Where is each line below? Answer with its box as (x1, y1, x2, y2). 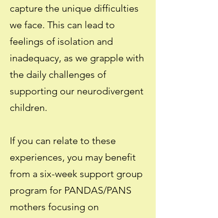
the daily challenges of (10, 69, 106, 80)
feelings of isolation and (10, 36, 113, 47)
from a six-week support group (10, 168, 143, 180)
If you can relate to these (10, 135, 116, 146)
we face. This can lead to (10, 19, 115, 31)
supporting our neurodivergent (10, 85, 144, 97)
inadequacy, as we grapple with (10, 52, 144, 64)
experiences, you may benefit (10, 151, 136, 163)
